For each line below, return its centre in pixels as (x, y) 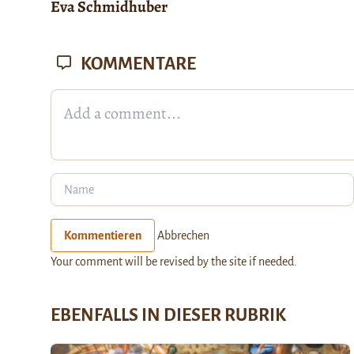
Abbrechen (183, 235)
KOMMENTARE (137, 64)
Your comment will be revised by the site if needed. (174, 261)
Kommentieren (103, 235)
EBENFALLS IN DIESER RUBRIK (168, 315)
